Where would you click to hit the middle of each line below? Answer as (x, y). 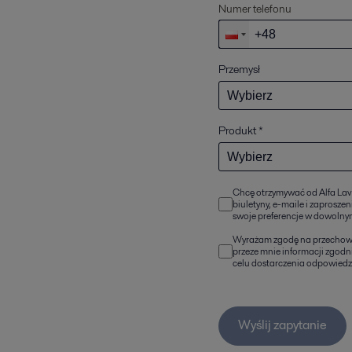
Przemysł (239, 69)
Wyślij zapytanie (282, 325)
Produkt (237, 130)
